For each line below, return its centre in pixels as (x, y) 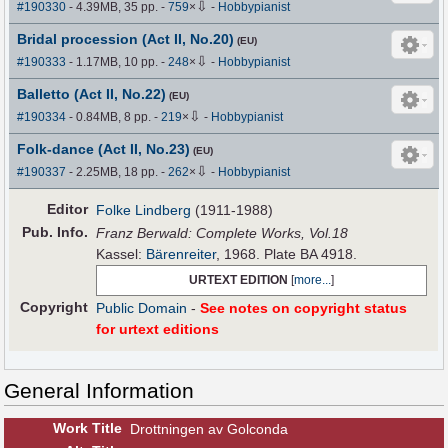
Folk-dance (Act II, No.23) (104, 149)
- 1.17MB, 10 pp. (114, 62)
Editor (68, 209)
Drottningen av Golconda (209, 429)
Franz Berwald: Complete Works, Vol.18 (222, 233)
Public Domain (142, 308)
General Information (99, 391)
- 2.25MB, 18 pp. (114, 172)
